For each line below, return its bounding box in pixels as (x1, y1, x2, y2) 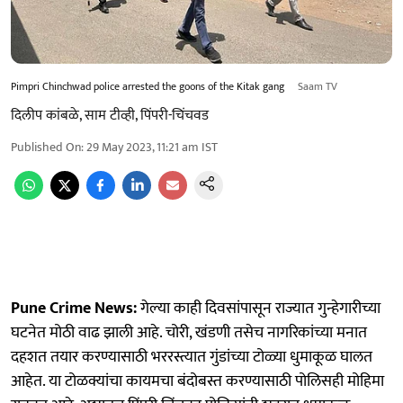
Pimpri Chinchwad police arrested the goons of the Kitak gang (11, 76, 287, 95)
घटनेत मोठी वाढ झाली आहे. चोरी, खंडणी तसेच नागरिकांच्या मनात (11, 318, 367, 346)
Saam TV (298, 76, 337, 95)
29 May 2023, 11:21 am (86, 136, 199, 157)
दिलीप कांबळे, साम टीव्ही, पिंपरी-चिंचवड (11, 103, 209, 128)
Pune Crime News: (11, 294, 137, 322)
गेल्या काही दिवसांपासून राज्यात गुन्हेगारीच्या (137, 294, 381, 322)
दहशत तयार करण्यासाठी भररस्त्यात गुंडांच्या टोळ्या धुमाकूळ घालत (11, 343, 372, 371)
